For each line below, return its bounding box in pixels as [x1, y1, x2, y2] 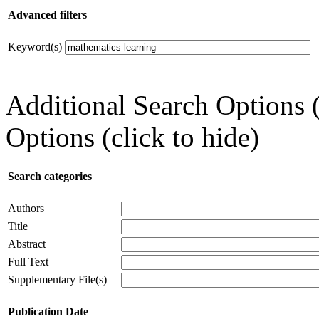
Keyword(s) [8, 40, 62, 53]
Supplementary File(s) [8, 273, 107, 286]
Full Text [8, 255, 48, 268]
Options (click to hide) [6, 121, 259, 152]
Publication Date [8, 305, 88, 318]
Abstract [8, 237, 46, 250]
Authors [8, 202, 44, 214]
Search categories [8, 169, 92, 182]
